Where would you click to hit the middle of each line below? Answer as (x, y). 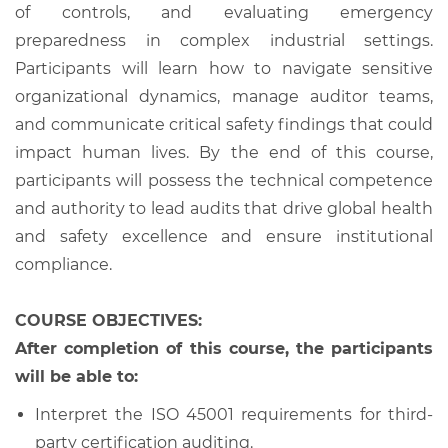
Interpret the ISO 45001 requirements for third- (234, 414)
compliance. (63, 264)
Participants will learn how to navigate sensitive (224, 68)
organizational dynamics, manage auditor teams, (224, 96)
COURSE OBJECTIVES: (108, 320)
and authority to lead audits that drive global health (224, 208)
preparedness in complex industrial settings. (224, 40)
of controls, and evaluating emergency (224, 12)
